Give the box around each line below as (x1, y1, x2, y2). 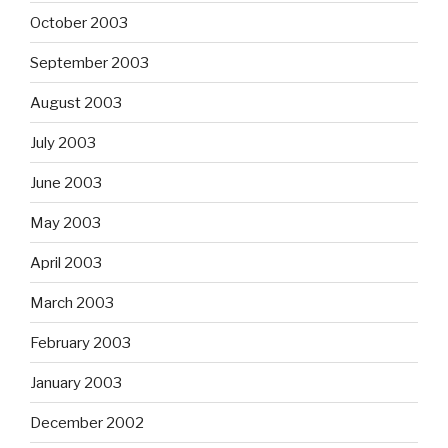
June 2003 (30, 173, 102, 192)
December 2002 (30, 413, 144, 432)
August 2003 (30, 93, 122, 112)
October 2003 (30, 13, 128, 32)
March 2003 (30, 293, 114, 312)
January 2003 (30, 373, 122, 392)
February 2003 (30, 333, 131, 352)
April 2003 (30, 253, 102, 272)
